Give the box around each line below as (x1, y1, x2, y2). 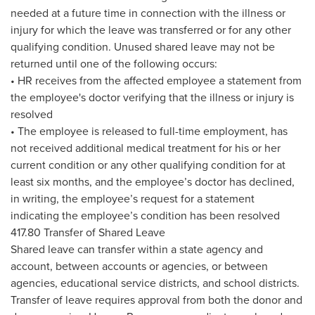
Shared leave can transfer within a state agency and (11, 243, 263, 257)
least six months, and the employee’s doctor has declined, (11, 175, 295, 189)
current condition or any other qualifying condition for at (11, 158, 285, 172)
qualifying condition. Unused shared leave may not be (11, 40, 275, 54)
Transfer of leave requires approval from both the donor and (11, 293, 302, 307)
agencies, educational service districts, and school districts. (11, 276, 300, 290)
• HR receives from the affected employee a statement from (11, 74, 302, 88)
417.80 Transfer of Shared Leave (11, 226, 165, 240)
